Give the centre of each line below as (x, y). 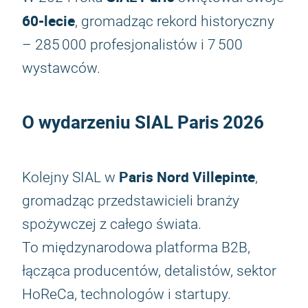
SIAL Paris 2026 (199, 122)
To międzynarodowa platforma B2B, (136, 247)
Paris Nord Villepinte (187, 177)
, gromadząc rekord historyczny (175, 21)
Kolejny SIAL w (70, 177)
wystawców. (61, 68)
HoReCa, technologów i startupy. (126, 294)
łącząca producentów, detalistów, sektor (149, 271)
